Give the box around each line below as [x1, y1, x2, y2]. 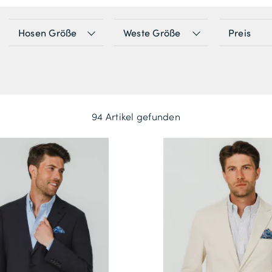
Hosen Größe [18, 25, 77, 39]
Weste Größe [123, 25, 181, 39]
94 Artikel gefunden [92, 110, 180, 123]
